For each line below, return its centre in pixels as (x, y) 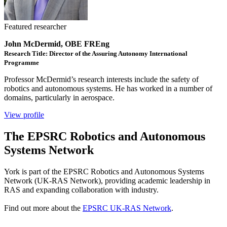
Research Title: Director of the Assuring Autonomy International (96, 53)
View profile (24, 115)
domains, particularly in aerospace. (59, 97)
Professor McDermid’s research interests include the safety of (101, 79)
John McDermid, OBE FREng (57, 44)
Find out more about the (43, 208)
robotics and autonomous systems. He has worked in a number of (108, 88)
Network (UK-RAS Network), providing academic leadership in (107, 180)
